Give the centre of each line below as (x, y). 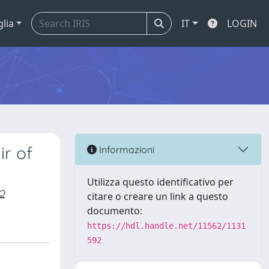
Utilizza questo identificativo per (160, 182)
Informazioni (125, 149)
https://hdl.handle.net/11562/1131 (166, 226)
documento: (115, 211)
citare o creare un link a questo (158, 196)
